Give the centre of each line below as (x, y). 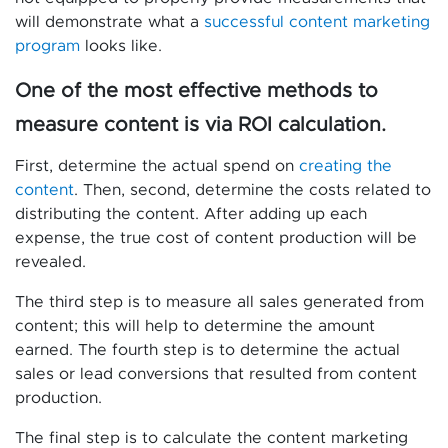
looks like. (121, 46)
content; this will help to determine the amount (195, 326)
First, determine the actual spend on (157, 166)
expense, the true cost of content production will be (216, 238)
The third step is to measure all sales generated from (219, 302)
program (47, 46)
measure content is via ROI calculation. (200, 125)
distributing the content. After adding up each (191, 214)
